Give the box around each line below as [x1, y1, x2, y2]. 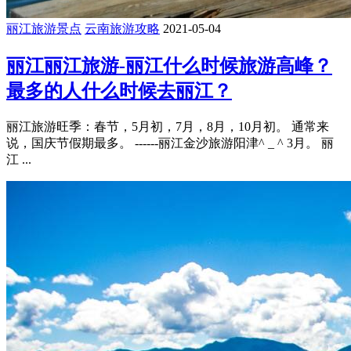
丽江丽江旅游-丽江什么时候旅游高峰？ [6, 56, 332, 77]
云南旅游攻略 [85, 22, 160, 36]
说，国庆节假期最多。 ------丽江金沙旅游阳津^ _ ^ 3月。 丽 [6, 136, 334, 150]
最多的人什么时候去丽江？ [6, 81, 232, 102]
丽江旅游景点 [6, 22, 81, 36]
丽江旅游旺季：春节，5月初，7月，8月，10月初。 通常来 [6, 120, 329, 134]
